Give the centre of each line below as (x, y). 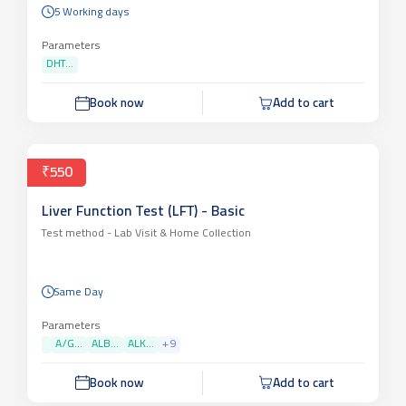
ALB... (105, 344)
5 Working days (92, 13)
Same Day (79, 292)
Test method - (77, 234)
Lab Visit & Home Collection (181, 234)
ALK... (141, 344)
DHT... (60, 65)
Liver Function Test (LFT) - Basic (143, 213)
